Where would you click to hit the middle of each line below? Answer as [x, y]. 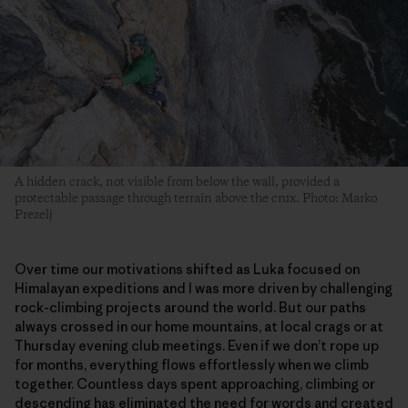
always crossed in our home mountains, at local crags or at [199, 326]
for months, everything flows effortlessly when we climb [192, 364]
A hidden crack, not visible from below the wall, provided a [177, 182]
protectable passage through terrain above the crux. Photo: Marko [196, 198]
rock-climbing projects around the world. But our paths [190, 307]
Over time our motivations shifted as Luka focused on [187, 269]
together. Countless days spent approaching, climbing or [195, 383]
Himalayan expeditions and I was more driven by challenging [204, 288]
